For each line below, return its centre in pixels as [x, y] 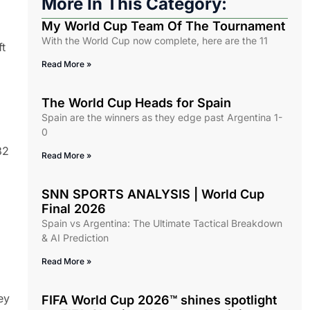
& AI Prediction [75, 238]
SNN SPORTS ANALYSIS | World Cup [153, 194]
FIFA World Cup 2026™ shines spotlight [159, 300]
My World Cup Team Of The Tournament [163, 26]
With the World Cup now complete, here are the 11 [155, 41]
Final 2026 [74, 209]
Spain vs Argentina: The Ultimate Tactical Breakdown [162, 224]
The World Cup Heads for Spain [136, 103]
